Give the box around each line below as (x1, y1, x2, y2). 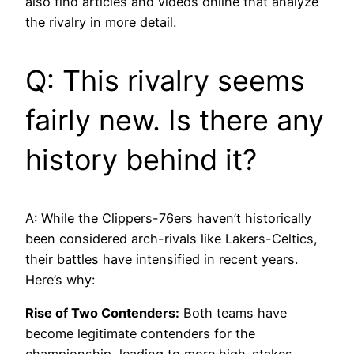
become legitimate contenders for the (25, 326, 255, 342)
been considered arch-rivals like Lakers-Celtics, (25, 231, 318, 247)
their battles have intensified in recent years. (25, 251, 298, 268)
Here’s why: (25, 272, 95, 288)
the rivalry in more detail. (25, 14, 176, 31)
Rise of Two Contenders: (25, 305, 179, 322)
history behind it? (25, 142, 257, 178)
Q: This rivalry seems (25, 63, 305, 99)
